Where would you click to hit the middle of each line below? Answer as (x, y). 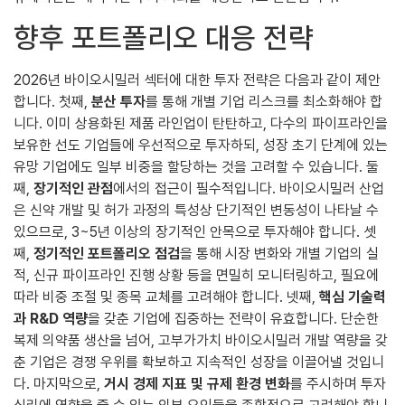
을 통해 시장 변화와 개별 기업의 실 (279, 253)
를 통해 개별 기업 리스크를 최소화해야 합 (264, 101)
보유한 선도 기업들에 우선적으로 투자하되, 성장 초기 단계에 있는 (201, 145)
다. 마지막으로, (59, 383)
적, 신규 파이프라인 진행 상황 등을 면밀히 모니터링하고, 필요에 (196, 275)
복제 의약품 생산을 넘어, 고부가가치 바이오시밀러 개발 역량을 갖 (201, 340)
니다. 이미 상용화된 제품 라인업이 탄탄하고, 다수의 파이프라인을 (201, 123)
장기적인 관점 (73, 188)
